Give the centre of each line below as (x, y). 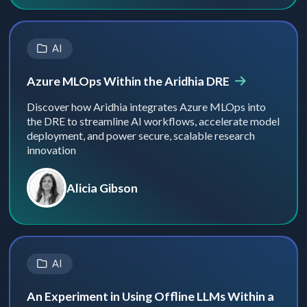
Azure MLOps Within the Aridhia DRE (129, 81)
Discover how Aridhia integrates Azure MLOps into (146, 106)
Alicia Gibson (102, 187)
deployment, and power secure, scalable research (140, 135)
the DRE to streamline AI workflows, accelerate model (153, 121)
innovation (51, 149)
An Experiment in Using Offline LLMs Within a (150, 296)
